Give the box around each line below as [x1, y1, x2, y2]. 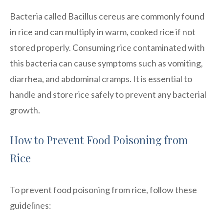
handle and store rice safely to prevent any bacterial [10, 88, 206, 100]
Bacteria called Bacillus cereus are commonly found [10, 10, 204, 22]
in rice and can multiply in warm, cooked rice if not [10, 26, 196, 37]
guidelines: [10, 199, 51, 211]
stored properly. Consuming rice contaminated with [10, 42, 205, 53]
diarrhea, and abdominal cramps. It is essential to [10, 73, 192, 84]
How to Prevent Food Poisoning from [10, 132, 188, 147]
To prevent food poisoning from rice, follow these [10, 184, 197, 195]
